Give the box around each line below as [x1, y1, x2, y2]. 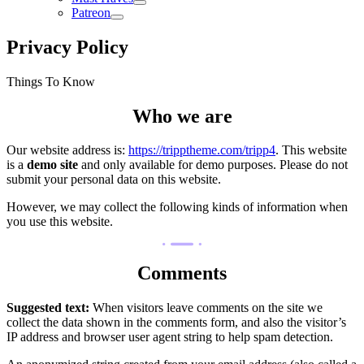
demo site [27, 158, 78, 172]
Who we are [132, 105, 232, 127]
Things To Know [6, 74, 95, 89]
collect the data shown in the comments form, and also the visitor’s [6, 315, 346, 330]
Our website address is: [6, 143, 128, 158]
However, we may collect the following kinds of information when [6, 200, 348, 214]
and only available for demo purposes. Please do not [78, 158, 348, 172]
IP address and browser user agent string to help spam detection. [6, 330, 333, 344]
